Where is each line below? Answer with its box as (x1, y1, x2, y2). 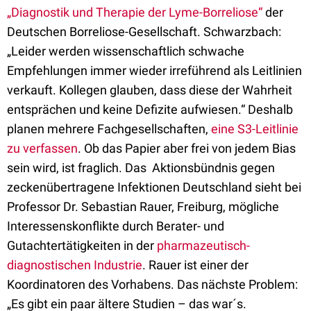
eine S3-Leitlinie (211, 121, 299, 136)
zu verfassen (7, 141, 78, 155)
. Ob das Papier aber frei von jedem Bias (78, 141, 296, 155)
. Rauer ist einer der (142, 258, 249, 272)
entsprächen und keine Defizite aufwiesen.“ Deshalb (7, 102, 293, 117)
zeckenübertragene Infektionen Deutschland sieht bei (7, 180, 301, 194)
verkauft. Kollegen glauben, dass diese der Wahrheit (7, 83, 292, 97)
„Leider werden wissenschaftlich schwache (7, 44, 244, 58)
